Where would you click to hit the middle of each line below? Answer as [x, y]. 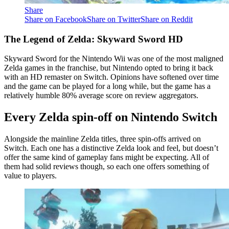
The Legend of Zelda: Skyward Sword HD [94, 39]
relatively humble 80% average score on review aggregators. [101, 96]
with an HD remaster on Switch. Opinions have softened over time [111, 77]
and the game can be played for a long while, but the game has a [107, 86]
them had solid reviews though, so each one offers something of [107, 167]
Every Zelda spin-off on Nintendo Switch [111, 117]
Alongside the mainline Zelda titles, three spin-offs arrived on [102, 139]
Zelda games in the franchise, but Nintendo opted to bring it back [109, 68]
